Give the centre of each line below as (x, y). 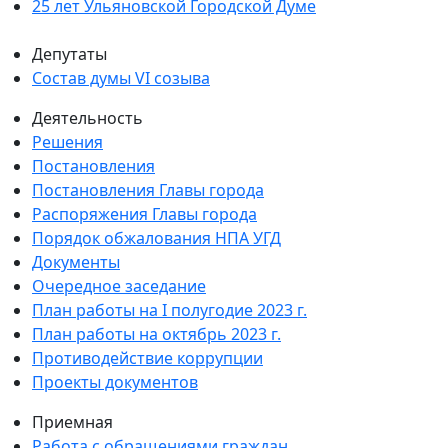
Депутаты (69, 54)
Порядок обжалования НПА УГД (156, 238)
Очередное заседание (119, 286)
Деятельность (87, 118)
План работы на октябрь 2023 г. (156, 334)
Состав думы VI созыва (121, 78)
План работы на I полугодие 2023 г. (169, 310)
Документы (76, 262)
